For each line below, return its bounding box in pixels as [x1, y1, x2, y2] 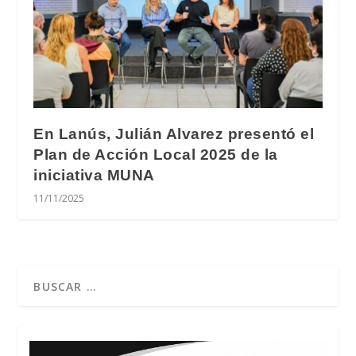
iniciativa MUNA [33, 167, 155, 184]
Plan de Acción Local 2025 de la [33, 146, 278, 164]
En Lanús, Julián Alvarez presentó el [33, 126, 315, 143]
